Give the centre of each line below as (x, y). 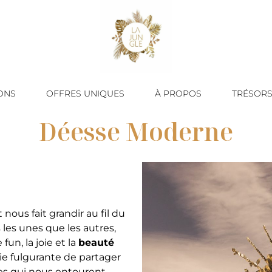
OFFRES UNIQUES (86, 93)
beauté (96, 243)
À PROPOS (178, 93)
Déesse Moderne (136, 131)
